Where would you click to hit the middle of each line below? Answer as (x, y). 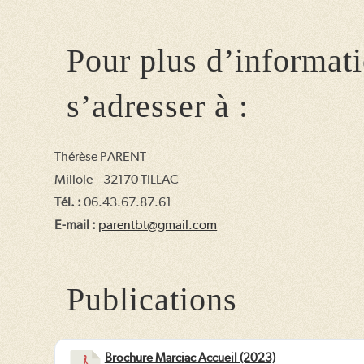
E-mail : (76, 225)
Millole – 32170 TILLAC (117, 179)
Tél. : (68, 202)
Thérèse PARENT (101, 156)
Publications (152, 299)
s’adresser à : (158, 106)
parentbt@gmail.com (158, 225)
